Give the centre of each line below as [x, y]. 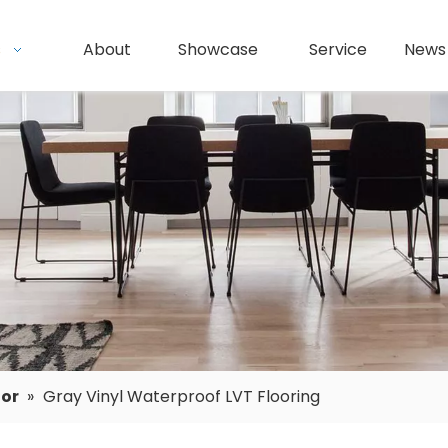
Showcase [218, 49]
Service [338, 49]
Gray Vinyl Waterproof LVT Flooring [181, 397]
